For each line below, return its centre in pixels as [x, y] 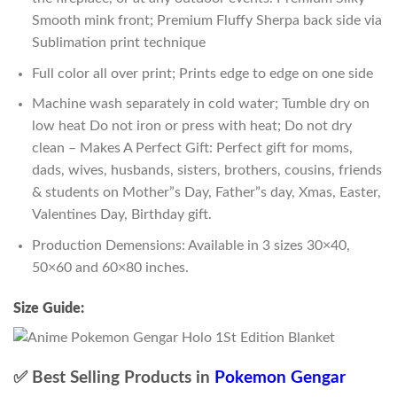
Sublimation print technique [118, 42]
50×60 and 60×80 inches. [110, 267]
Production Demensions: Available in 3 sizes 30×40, [191, 245]
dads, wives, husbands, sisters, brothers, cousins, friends [206, 171]
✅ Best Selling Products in [114, 378]
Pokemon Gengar [280, 378]
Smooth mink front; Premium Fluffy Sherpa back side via [206, 20]
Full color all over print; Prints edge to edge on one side [202, 73]
